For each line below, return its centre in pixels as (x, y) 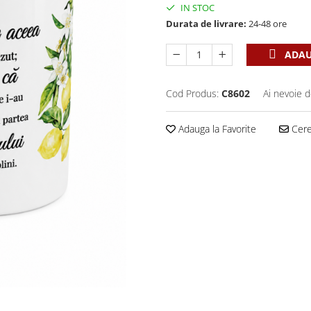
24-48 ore (267, 24)
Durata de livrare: (206, 24)
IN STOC (196, 8)
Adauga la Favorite (216, 129)
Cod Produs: (192, 93)
